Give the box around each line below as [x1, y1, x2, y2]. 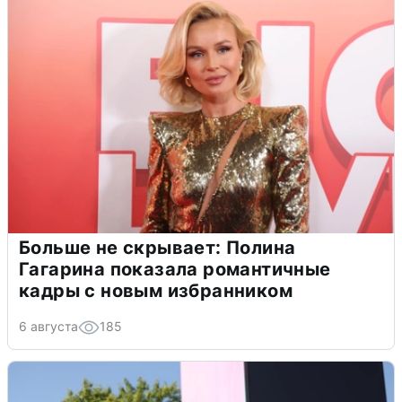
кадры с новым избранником [19, 280, 293, 302]
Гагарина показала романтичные [19, 258, 331, 281]
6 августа [19, 319, 78, 335]
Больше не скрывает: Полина [19, 237, 296, 259]
